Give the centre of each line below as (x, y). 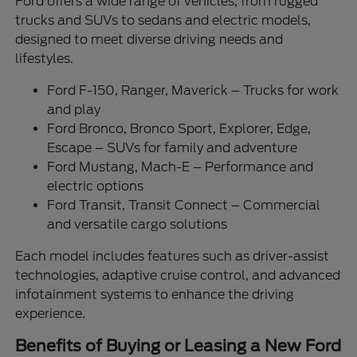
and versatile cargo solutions (137, 224)
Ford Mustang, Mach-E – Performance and (180, 167)
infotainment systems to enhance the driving (155, 294)
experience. (51, 313)
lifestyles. (45, 58)
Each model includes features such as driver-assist (173, 256)
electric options (96, 186)
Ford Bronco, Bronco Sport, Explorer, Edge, (179, 128)
